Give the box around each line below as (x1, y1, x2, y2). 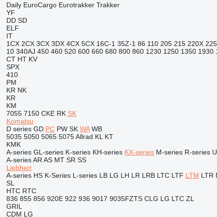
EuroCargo (23, 1, 57, 9)
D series (6, 125, 31, 133)
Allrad (75, 133, 93, 140)
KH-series (92, 148, 123, 156)
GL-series (33, 148, 63, 156)
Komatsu (6, 117, 33, 125)
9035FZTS (109, 195, 142, 202)
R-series (184, 148, 210, 156)
